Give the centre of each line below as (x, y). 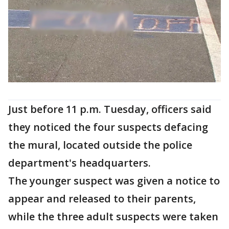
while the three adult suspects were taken (113, 217)
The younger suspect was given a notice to (114, 181)
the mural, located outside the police (100, 145)
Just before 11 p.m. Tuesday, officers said (110, 109)
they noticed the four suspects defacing (108, 127)
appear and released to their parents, (102, 199)
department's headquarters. (81, 163)
